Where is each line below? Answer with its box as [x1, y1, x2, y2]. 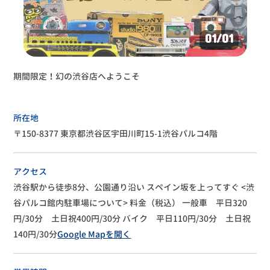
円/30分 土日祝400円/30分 [13, 213, 121, 225]
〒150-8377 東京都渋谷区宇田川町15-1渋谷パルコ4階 [13, 128, 218, 140]
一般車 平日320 [180, 197, 248, 209]
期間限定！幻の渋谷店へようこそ [13, 71, 140, 83]
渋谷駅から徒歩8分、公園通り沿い [13, 181, 145, 193]
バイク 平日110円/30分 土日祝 [121, 213, 251, 225]
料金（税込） [128, 197, 181, 209]
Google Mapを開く [57, 228, 131, 240]
